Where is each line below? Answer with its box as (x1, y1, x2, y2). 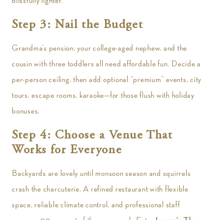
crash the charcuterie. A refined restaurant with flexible (12, 185, 189, 193)
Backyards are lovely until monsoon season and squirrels (12, 169, 191, 178)
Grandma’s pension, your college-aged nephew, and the (12, 44, 187, 53)
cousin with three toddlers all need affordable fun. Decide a (12, 59, 201, 68)
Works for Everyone (12, 144, 122, 157)
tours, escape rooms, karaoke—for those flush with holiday (12, 91, 194, 100)
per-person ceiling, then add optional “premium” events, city (12, 75, 201, 84)
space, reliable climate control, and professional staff (12, 200, 180, 209)
